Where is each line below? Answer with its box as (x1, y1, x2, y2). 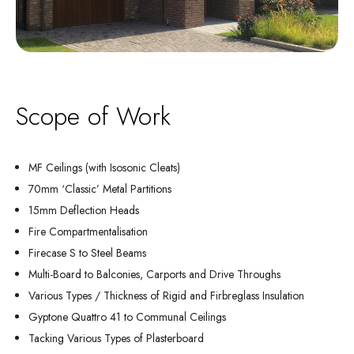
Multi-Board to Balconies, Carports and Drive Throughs (28, 266, 281, 282)
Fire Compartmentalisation (28, 224, 148, 239)
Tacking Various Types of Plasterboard (28, 330, 204, 346)
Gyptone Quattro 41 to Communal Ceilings (28, 309, 226, 325)
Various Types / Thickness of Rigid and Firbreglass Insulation (28, 288, 304, 303)
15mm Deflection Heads (28, 202, 139, 218)
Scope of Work (16, 98, 171, 134)
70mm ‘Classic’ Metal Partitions (28, 181, 171, 197)
